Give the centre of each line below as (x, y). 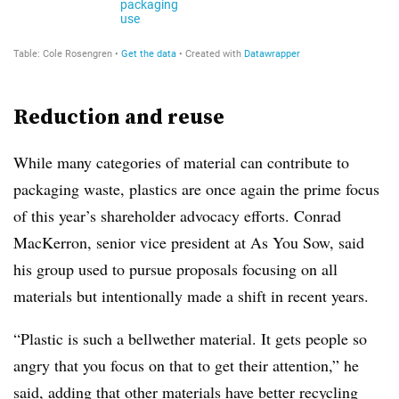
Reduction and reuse (119, 116)
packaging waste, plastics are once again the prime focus (196, 189)
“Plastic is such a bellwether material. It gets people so (190, 338)
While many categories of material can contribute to (181, 162)
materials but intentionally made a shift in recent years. (194, 296)
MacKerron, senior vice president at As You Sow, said (189, 242)
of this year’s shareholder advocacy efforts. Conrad (177, 216)
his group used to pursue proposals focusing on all (175, 269)
